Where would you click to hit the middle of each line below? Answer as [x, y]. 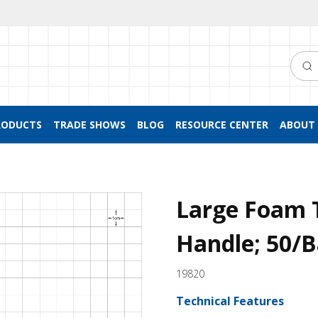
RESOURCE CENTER [221, 125]
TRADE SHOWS [89, 125]
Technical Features [230, 301]
